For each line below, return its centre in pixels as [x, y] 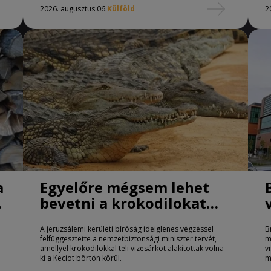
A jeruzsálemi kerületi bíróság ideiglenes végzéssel [127, 229]
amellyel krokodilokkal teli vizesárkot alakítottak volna [132, 249]
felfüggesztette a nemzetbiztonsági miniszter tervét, [128, 239]
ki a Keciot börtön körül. [81, 258]
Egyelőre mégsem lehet [125, 188]
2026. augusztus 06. [73, 9]
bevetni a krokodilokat [123, 203]
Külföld [121, 9]
